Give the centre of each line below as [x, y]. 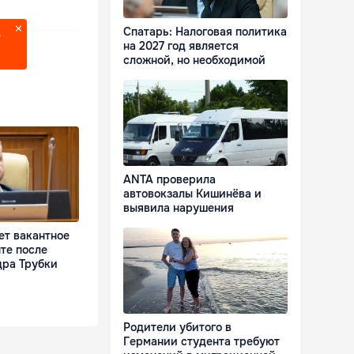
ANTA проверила [169, 180]
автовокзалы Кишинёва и [192, 194]
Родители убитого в [177, 328]
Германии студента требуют [201, 342]
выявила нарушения [179, 208]
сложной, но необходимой [194, 60]
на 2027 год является [181, 46]
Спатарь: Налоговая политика [205, 32]
